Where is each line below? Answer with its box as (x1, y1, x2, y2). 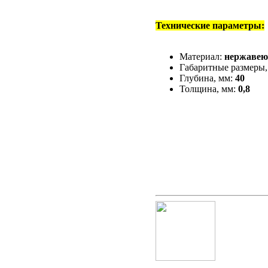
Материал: (179, 51, 224, 62)
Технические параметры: (156, 20, 264, 31)
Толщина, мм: (179, 84, 238, 95)
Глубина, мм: (179, 73, 235, 84)
